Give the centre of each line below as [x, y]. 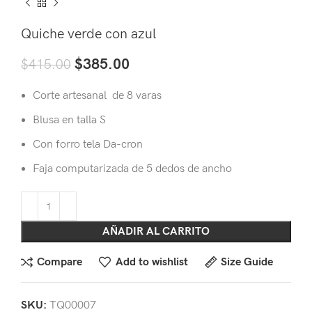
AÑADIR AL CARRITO [156, 232]
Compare [60, 262]
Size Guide [247, 262]
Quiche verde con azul [88, 34]
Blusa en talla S [69, 120]
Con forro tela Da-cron [88, 145]
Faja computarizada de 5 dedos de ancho [132, 169]
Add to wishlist [151, 262]
